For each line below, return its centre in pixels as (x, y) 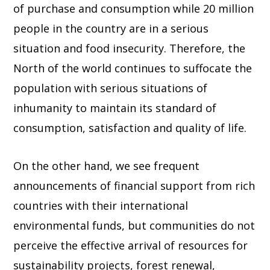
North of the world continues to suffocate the (133, 68)
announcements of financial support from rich (134, 185)
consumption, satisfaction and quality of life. (130, 127)
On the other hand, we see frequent (107, 165)
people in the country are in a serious (111, 28)
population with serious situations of (111, 88)
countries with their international (101, 205)
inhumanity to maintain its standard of (115, 108)
